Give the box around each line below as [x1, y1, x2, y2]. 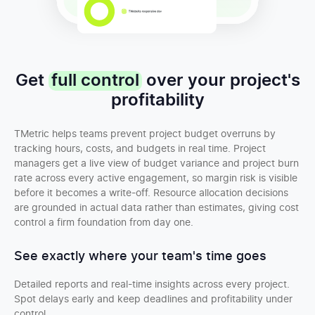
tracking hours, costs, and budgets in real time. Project [14, 144, 266, 154]
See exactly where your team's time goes [14, 250, 266, 263]
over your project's [141, 72, 300, 89]
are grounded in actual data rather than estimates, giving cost [14, 203, 299, 213]
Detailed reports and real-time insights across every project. [14, 280, 290, 290]
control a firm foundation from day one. [14, 218, 193, 228]
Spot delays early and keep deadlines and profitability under [14, 295, 292, 304]
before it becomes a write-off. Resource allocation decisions [14, 188, 288, 198]
